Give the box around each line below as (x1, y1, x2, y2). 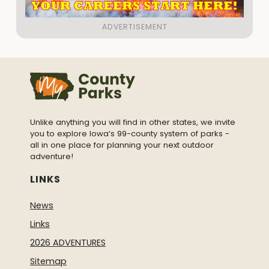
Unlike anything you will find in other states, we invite (30, 116, 235, 128)
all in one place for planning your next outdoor (30, 139, 214, 151)
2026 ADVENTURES (30, 237, 106, 249)
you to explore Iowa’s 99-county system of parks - (30, 128, 229, 140)
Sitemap (30, 255, 67, 268)
